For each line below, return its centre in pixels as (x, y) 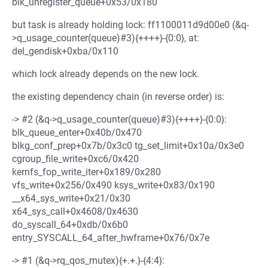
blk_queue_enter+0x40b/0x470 (77, 133)
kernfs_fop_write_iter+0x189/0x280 (86, 172)
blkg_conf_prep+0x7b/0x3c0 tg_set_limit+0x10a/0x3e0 (128, 146)
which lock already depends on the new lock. (106, 74)
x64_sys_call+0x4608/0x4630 (75, 211)
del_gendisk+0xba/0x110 (65, 51)
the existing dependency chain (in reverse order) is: (118, 97)
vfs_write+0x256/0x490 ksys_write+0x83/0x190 (113, 185)
